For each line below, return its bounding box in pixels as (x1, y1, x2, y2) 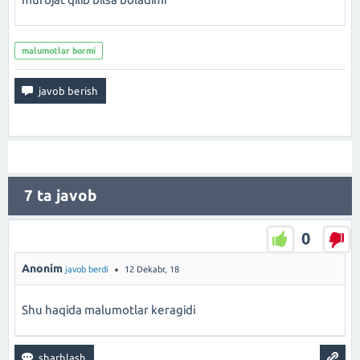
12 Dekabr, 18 (125, 264, 179, 274)
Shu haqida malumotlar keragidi (22, 303, 195, 317)
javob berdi (65, 264, 108, 274)
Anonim (22, 262, 63, 275)
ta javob (33, 187, 96, 204)
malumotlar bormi (22, 46, 96, 55)
